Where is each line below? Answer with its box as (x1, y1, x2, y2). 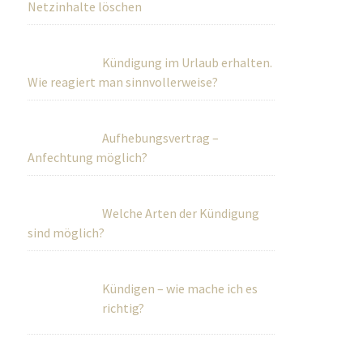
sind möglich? (28, 224, 105, 241)
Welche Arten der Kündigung (102, 205, 260, 221)
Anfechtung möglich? (28, 149, 148, 165)
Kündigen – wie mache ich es (102, 280, 258, 297)
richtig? (28, 300, 70, 316)
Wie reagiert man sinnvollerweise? (28, 74, 219, 90)
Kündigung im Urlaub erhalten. (102, 54, 273, 70)
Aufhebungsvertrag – (102, 130, 220, 146)
